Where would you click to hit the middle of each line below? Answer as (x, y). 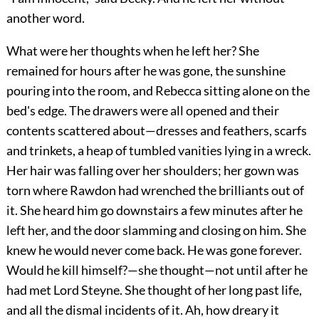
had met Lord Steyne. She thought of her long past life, (154, 289)
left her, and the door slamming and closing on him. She (156, 230)
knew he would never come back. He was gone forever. (154, 250)
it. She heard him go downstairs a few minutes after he (154, 210)
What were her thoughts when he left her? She (132, 50)
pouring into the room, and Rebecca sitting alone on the (158, 90)
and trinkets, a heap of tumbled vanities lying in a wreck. (158, 150)
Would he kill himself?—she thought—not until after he (157, 270)
